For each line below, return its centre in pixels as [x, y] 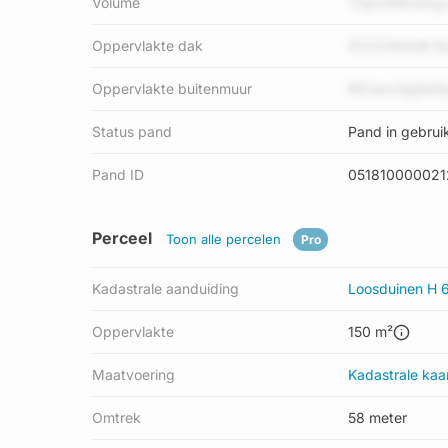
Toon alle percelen [229, 239]
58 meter [377, 417]
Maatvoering [133, 374]
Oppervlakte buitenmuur [172, 88]
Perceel [124, 238]
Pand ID [118, 174]
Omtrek [116, 417]
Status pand [132, 131]
